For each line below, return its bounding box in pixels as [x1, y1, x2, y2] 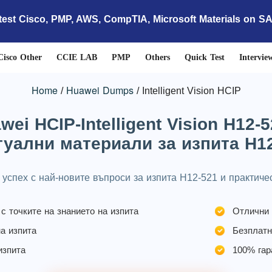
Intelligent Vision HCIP [141, 86, 241, 96]
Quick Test [184, 53, 225, 62]
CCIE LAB [56, 53, 97, 62]
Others [144, 53, 170, 62]
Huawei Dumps [66, 83, 134, 97]
